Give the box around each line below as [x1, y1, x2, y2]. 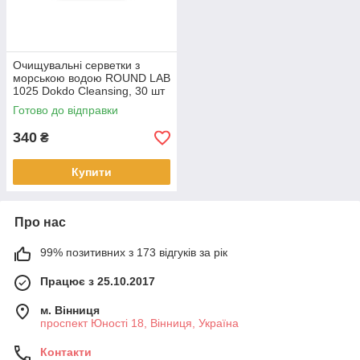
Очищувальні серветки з [13, 59, 140, 72]
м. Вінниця [40, 304, 100, 317]
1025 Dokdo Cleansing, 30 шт [13, 84, 165, 97]
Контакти [40, 346, 92, 358]
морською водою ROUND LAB [13, 72, 170, 84]
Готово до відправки [13, 104, 118, 117]
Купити [72, 166, 112, 178]
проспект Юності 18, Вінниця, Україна [40, 317, 239, 329]
